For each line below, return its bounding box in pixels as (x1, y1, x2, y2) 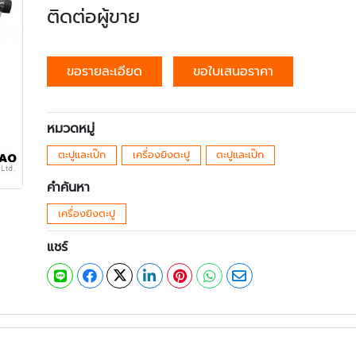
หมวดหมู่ (47, 119, 95, 139)
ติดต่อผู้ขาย (47, 2, 141, 32)
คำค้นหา (47, 178, 91, 198)
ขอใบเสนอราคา (193, 62, 274, 82)
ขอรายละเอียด (67, 62, 143, 82)
